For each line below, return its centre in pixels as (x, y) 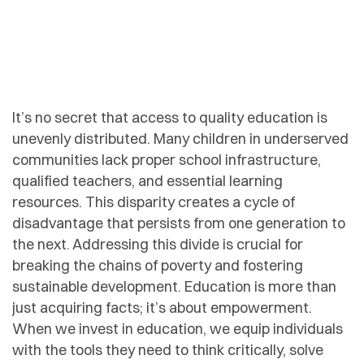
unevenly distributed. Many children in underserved (180, 138)
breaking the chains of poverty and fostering (158, 265)
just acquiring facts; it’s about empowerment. (162, 307)
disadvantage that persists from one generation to (179, 223)
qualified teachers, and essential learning (147, 180)
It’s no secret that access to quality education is (170, 117)
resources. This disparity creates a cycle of (154, 201)
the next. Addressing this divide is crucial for (158, 244)
